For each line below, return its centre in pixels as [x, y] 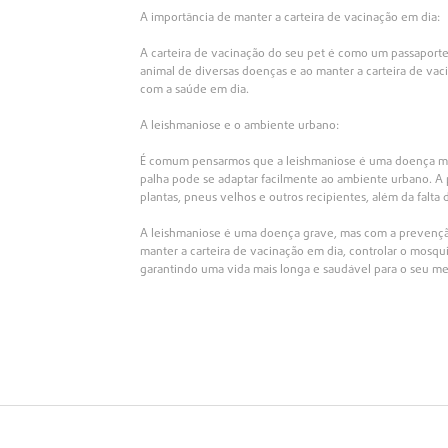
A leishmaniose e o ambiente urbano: [240, 126]
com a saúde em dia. [195, 90]
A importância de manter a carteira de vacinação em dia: [290, 18]
